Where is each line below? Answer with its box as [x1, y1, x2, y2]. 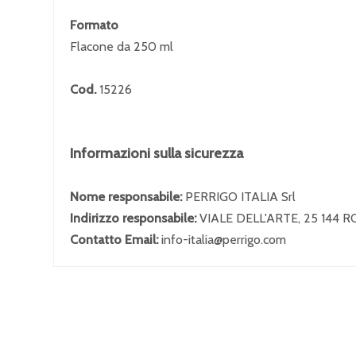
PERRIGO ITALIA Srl [185, 189, 296, 204]
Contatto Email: [70, 232, 161, 247]
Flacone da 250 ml [70, 39, 173, 54]
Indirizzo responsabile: [70, 211, 199, 226]
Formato [70, 17, 118, 33]
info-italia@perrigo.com [161, 232, 286, 247]
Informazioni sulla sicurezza [70, 145, 243, 162]
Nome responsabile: [70, 189, 185, 204]
